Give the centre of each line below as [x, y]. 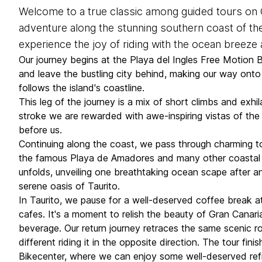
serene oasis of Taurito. [69, 186]
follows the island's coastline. [82, 88]
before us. [40, 130]
